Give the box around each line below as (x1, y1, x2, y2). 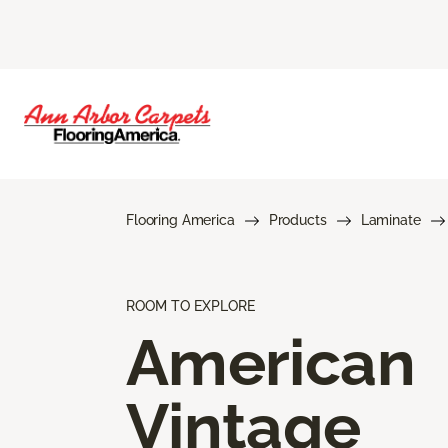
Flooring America (126, 211, 235, 228)
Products (268, 211, 327, 228)
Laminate (360, 211, 421, 228)
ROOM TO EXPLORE (126, 297, 255, 314)
